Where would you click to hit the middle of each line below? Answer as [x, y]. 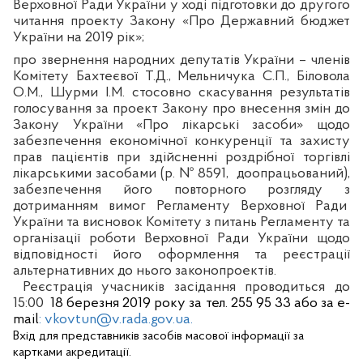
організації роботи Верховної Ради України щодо [182, 238]
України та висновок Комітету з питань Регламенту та [182, 222]
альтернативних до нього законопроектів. [145, 271]
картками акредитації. [72, 352]
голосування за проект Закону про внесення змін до [182, 109]
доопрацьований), [294, 173]
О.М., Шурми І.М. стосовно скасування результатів [182, 92]
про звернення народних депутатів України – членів [182, 60]
